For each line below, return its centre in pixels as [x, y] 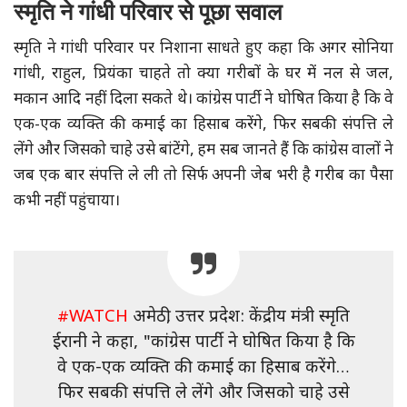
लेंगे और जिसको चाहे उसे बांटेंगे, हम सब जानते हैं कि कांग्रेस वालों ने [203, 150]
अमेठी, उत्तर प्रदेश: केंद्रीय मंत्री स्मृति [239, 317]
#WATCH [93, 317]
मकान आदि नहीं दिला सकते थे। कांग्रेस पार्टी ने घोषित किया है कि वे [203, 99]
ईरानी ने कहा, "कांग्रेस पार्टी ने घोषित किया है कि [203, 342]
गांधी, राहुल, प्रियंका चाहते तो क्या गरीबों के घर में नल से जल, [203, 74]
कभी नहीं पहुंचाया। [67, 201]
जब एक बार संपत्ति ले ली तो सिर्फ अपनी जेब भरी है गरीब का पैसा [203, 176]
